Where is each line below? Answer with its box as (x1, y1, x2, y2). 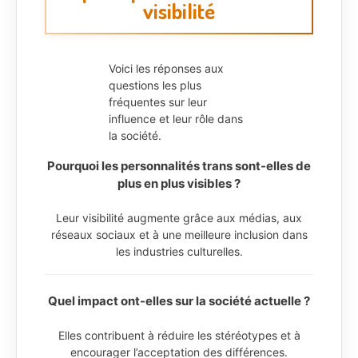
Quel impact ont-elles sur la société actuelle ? (48, 292, 310, 308)
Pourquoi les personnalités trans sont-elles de (47, 157, 311, 173)
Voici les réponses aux (109, 62, 224, 75)
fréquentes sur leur (109, 95, 207, 109)
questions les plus (109, 78, 201, 92)
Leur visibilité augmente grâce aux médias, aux (56, 210, 302, 225)
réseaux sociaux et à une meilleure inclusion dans (50, 227, 308, 241)
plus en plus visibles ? (117, 175, 241, 191)
